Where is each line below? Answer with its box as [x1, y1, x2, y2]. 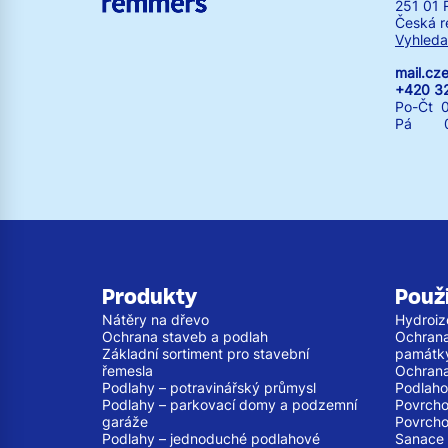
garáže [102, 412, 148, 430]
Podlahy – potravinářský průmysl [102, 378, 316, 396]
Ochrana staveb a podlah [102, 327, 268, 345]
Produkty [102, 283, 197, 310]
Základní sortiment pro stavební [102, 344, 309, 362]
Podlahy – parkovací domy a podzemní [102, 395, 357, 413]
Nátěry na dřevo [102, 310, 209, 328]
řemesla [102, 361, 153, 379]
